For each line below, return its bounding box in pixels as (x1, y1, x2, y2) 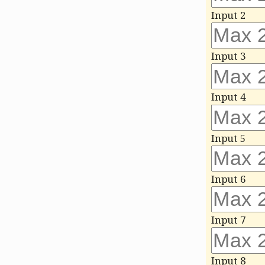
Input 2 (211, 8, 246, 22)
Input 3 (211, 49, 246, 63)
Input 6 (211, 172, 246, 186)
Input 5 (211, 131, 246, 145)
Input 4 (211, 90, 246, 104)
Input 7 (211, 213, 246, 227)
